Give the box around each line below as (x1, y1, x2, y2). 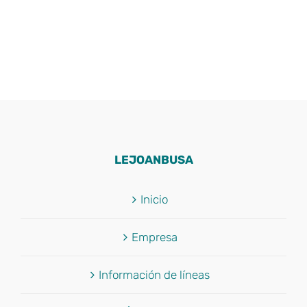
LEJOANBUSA (114, 152, 193, 167)
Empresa (131, 230, 177, 244)
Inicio (140, 192, 168, 206)
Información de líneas (99, 267, 210, 282)
